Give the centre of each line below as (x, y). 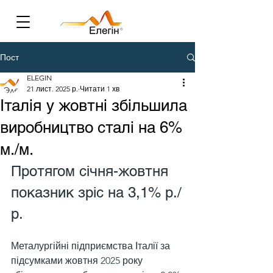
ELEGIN (39, 78)
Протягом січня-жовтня (92, 171)
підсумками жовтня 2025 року (78, 261)
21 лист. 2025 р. (52, 89)
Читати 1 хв (100, 89)
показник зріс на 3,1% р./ (96, 192)
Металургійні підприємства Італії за (92, 246)
